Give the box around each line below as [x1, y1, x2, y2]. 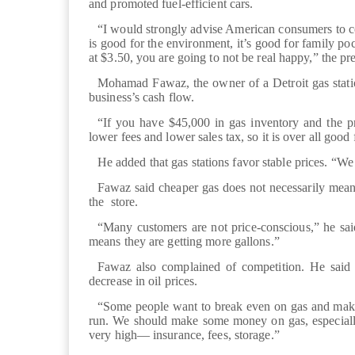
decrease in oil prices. [89, 274, 198, 288]
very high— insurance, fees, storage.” [89, 328, 283, 342]
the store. [89, 195, 142, 209]
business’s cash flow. [89, 90, 198, 105]
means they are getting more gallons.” [89, 235, 280, 249]
